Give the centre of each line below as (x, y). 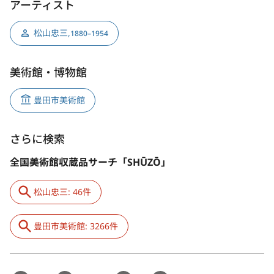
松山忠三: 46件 (62, 191)
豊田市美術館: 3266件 (76, 226)
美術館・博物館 (48, 72)
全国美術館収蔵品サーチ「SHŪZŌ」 (90, 162)
